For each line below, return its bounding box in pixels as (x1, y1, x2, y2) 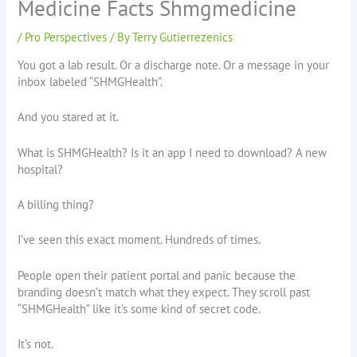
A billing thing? (18, 197, 95, 213)
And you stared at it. (18, 109, 120, 125)
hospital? (18, 161, 64, 177)
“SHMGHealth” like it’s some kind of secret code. (18, 300, 261, 316)
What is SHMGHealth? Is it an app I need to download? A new (18, 144, 328, 160)
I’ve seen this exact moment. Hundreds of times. (18, 232, 261, 248)
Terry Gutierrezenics (132, 29, 233, 45)
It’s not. (18, 336, 54, 352)
